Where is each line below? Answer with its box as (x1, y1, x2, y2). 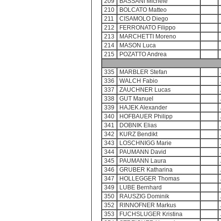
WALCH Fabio (119, 77, 158, 84)
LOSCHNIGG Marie (119, 140, 172, 147)
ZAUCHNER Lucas (119, 86, 171, 93)
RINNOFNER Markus (119, 202, 176, 209)
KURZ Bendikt (119, 131, 157, 138)
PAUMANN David (119, 148, 166, 155)
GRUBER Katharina (119, 166, 173, 173)
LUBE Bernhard (119, 184, 162, 191)
